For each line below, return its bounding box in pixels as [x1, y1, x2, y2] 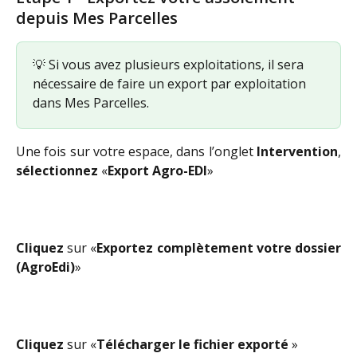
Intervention [257, 142, 338, 160]
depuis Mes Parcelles [16, 6, 178, 29]
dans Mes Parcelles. [33, 93, 149, 112]
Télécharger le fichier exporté [96, 335, 292, 353]
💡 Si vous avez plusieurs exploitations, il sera [33, 55, 307, 73]
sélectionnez [16, 161, 98, 179]
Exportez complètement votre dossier [96, 238, 342, 257]
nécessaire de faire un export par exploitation [33, 74, 309, 92]
